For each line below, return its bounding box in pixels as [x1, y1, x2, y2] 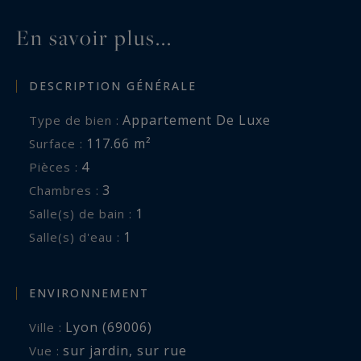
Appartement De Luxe [122, 111, 271, 130]
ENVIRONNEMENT [29, 284, 149, 301]
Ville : [37, 318, 62, 335]
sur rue [137, 341, 187, 359]
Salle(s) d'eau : [36, 229, 120, 246]
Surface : [36, 135, 83, 152]
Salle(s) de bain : [36, 205, 132, 222]
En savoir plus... [16, 22, 172, 52]
